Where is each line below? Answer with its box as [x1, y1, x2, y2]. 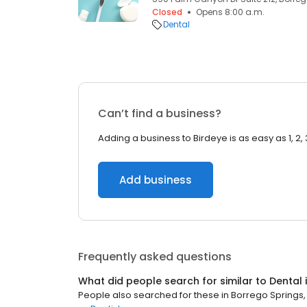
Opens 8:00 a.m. [196, 6, 265, 18]
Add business [119, 173, 192, 187]
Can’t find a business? [98, 106, 221, 121]
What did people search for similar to [78, 274, 269, 288]
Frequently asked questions [78, 249, 232, 265]
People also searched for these [78, 288, 219, 302]
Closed [152, 6, 182, 18]
